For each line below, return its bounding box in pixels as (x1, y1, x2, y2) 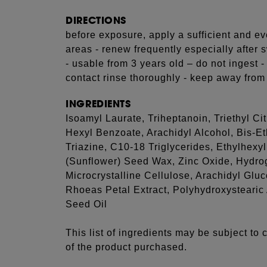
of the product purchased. (66, 242, 188, 252)
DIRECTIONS (66, 14, 126, 27)
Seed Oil (66, 199, 108, 209)
